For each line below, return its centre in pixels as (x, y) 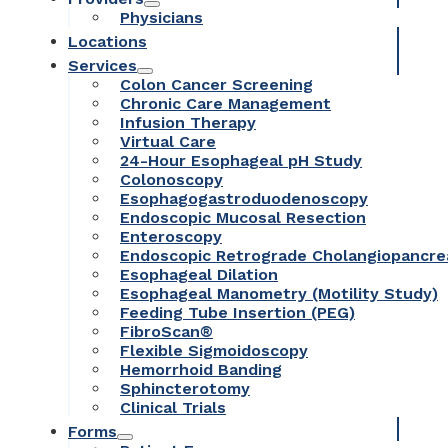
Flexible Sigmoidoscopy (214, 350)
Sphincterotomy (185, 388)
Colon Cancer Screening (216, 84)
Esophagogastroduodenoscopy (244, 198)
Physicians (161, 17)
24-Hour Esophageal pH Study (241, 160)
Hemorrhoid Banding (201, 369)
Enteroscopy (171, 236)
